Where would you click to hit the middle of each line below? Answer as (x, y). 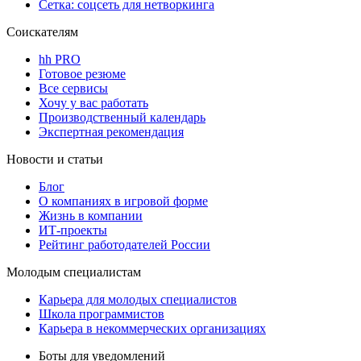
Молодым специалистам (74, 272)
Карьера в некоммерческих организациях (152, 328)
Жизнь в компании (91, 215)
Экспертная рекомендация (111, 131)
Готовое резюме (82, 73)
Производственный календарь (122, 117)
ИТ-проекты (73, 230)
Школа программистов (102, 313)
